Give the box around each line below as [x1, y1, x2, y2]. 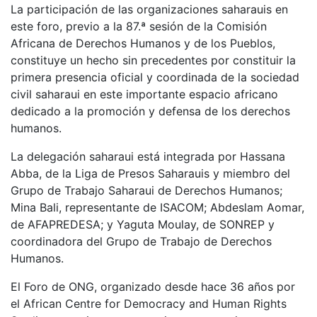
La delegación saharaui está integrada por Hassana [11, 149, 285, 163]
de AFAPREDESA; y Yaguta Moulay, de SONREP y [11, 217, 275, 231]
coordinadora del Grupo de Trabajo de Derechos [11, 234, 272, 248]
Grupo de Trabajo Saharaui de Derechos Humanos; [11, 183, 282, 197]
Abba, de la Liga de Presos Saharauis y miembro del [11, 166, 290, 180]
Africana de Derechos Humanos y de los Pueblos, [11, 35, 275, 50]
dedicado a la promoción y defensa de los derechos [11, 103, 290, 118]
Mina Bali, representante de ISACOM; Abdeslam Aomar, [11, 200, 304, 214]
